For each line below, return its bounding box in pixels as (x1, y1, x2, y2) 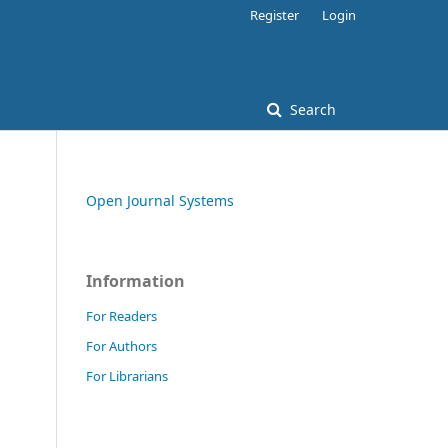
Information (86, 270, 185, 292)
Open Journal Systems (86, 191, 234, 210)
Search (286, 100, 336, 119)
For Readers (86, 307, 157, 325)
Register (250, 6, 299, 24)
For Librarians (86, 367, 168, 385)
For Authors (86, 337, 157, 355)
